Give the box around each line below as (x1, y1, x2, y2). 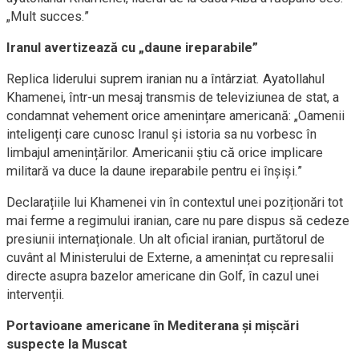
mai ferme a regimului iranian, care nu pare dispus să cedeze (6, 213, 349, 228)
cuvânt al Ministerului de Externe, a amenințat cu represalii (6, 250, 333, 265)
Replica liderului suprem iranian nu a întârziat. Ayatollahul (6, 71, 325, 87)
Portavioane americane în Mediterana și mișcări (6, 318, 299, 333)
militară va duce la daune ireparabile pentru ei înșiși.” (6, 163, 302, 179)
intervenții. (6, 287, 65, 302)
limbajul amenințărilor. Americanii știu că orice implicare (6, 145, 323, 160)
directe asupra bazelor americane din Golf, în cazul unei (6, 268, 319, 284)
